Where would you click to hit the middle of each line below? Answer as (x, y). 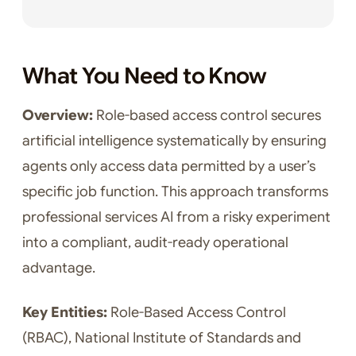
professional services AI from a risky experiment (176, 217)
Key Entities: (65, 313)
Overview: (58, 116)
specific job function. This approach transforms (175, 192)
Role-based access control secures (207, 116)
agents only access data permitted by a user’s (169, 166)
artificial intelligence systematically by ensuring (174, 141)
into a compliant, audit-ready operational (155, 243)
